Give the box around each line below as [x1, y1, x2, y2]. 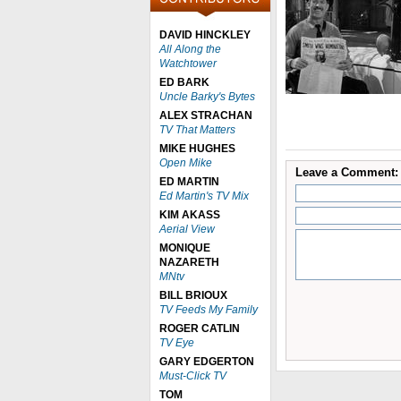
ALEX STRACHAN [159, 109, 252, 122]
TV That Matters [159, 124, 235, 136]
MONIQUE [159, 242, 210, 254]
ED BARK [159, 76, 209, 89]
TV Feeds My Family [159, 303, 258, 316]
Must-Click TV [159, 370, 226, 382]
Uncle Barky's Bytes [159, 90, 255, 103]
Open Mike [159, 157, 212, 169]
